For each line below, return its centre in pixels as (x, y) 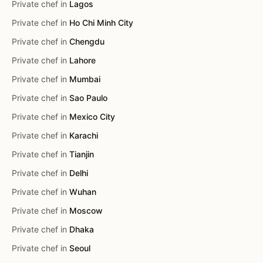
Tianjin (82, 154)
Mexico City (92, 117)
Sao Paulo (88, 98)
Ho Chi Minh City (101, 23)
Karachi (84, 135)
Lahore (82, 60)
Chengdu (87, 41)
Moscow (86, 210)
